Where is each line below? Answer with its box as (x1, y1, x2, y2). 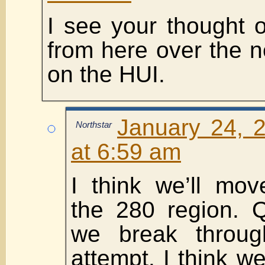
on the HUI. (47, 61, 165, 87)
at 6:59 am (71, 138, 181, 164)
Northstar (76, 119, 112, 130)
